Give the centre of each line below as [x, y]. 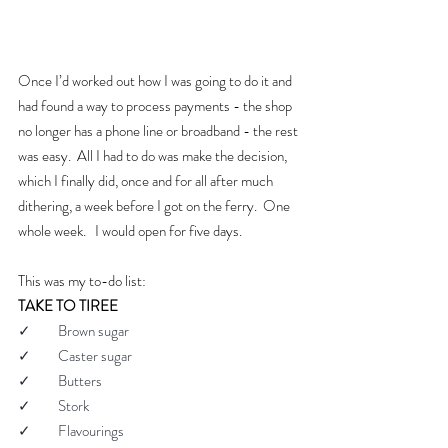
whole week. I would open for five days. [130, 230]
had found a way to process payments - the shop [156, 105]
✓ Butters [60, 380]
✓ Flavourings [71, 430]
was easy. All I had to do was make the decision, [154, 155]
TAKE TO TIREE [68, 305]
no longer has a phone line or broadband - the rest [159, 130]
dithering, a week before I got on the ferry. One [155, 205]
